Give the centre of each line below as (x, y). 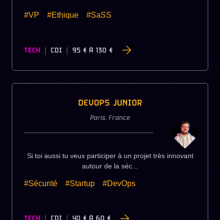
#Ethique (63, 15)
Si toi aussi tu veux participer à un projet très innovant (110, 155)
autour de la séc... (110, 166)
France (119, 118)
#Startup (80, 183)
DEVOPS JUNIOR (110, 103)
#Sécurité (41, 183)
